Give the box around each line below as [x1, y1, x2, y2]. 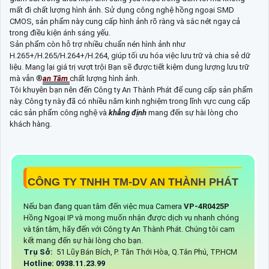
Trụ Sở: [23, 247, 55, 257]
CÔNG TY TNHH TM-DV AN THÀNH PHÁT [28, 176, 241, 189]
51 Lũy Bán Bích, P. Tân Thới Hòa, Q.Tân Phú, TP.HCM [55, 247, 239, 257]
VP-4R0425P [184, 202, 229, 211]
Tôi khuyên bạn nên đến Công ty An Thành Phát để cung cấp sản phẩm [10, 85, 253, 95]
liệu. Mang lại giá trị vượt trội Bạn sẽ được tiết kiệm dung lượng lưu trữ [10, 62, 249, 72]
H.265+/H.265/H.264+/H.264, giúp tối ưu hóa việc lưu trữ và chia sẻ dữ [10, 51, 250, 61]
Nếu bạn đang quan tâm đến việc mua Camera [23, 202, 184, 211]
